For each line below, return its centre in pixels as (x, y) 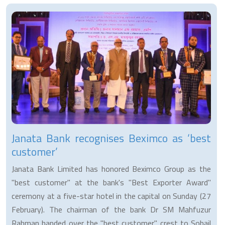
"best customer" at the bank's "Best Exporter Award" (111, 182)
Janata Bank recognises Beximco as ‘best (111, 138)
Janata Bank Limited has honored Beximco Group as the (111, 168)
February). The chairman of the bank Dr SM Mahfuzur (111, 209)
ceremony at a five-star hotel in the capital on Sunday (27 (111, 196)
